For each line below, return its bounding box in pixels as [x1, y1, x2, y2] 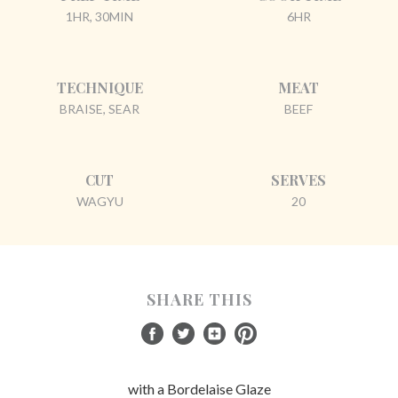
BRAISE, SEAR [60, 100, 139, 116]
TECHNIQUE [56, 77, 143, 97]
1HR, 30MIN [66, 8, 133, 24]
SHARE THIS [146, 288, 252, 310]
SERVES [271, 170, 326, 189]
